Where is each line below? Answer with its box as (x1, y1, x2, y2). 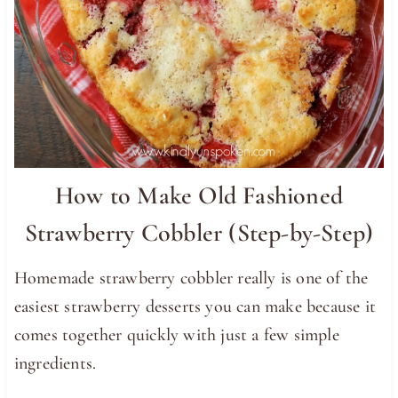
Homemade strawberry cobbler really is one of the (13, 267, 369, 290)
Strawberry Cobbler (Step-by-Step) (24, 218, 374, 249)
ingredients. (13, 353, 97, 375)
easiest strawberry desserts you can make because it (13, 296, 377, 318)
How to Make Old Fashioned (54, 180, 343, 211)
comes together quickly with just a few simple (13, 324, 339, 346)
